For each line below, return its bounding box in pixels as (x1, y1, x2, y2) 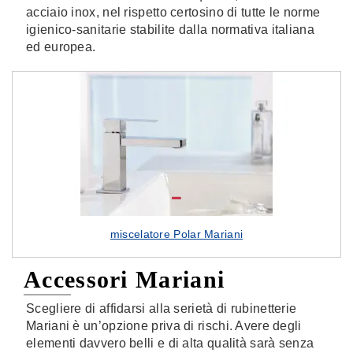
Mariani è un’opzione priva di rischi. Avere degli (26, 319, 302, 333)
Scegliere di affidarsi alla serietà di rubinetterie (26, 302, 297, 315)
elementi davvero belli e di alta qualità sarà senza (26, 336, 314, 350)
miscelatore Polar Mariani (110, 228, 243, 240)
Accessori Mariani (24, 266, 225, 292)
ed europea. (26, 40, 96, 54)
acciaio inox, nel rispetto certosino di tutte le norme (26, 6, 321, 19)
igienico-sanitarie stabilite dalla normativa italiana (26, 23, 314, 36)
